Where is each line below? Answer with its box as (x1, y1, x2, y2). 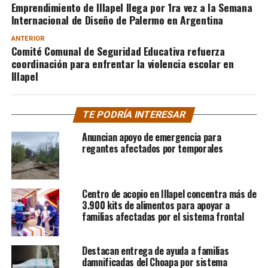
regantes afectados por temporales (81, 141, 223, 156)
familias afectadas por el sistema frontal (81, 209, 244, 224)
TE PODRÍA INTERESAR (81, 108, 187, 120)
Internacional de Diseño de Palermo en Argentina (11, 11, 224, 28)
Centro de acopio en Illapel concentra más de (81, 186, 257, 201)
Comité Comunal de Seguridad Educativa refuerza (11, 42, 225, 59)
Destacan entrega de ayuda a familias (81, 243, 229, 258)
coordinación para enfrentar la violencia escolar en (11, 55, 234, 71)
